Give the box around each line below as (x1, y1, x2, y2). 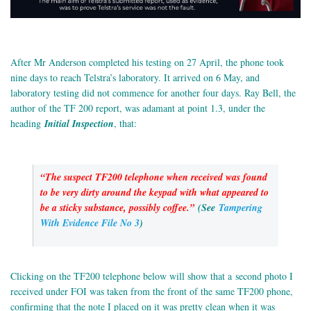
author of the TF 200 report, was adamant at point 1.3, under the (10, 101, 265, 115)
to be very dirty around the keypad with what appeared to (40, 185, 269, 199)
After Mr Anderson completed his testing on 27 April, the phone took (10, 55, 284, 69)
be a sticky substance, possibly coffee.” (40, 200, 194, 215)
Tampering (219, 200, 262, 215)
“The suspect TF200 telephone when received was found (40, 169, 267, 184)
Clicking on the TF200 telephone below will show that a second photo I (10, 269, 293, 283)
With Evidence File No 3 (40, 215, 140, 230)
